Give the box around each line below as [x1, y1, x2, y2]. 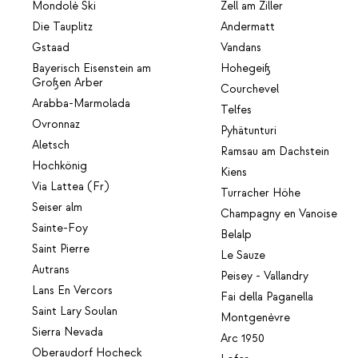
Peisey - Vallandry [221, 269, 309, 284]
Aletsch [32, 138, 70, 153]
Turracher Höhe [221, 186, 301, 201]
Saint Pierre [32, 242, 89, 257]
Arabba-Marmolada [32, 97, 130, 112]
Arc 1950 [221, 332, 265, 347]
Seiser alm [32, 201, 82, 216]
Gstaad [32, 41, 70, 56]
